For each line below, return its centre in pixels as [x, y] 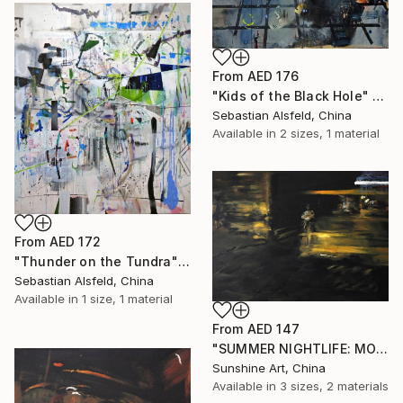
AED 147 [273, 328]
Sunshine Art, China [269, 367]
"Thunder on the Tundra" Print [184, 262]
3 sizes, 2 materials [334, 385]
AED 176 [273, 76]
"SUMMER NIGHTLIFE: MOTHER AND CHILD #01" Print [382, 348]
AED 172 [75, 242]
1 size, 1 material [127, 299]
